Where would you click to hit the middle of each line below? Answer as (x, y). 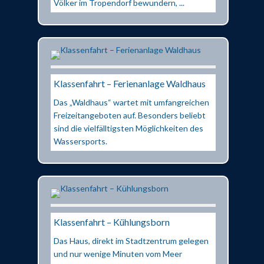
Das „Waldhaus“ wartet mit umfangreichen (131, 102)
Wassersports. (80, 141)
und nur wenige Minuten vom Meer (118, 253)
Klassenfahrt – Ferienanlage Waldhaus (130, 83)
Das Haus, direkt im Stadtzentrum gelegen (131, 240)
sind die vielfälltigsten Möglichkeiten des (128, 128)
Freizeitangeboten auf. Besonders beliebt (130, 115)
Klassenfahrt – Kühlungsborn (112, 222)
